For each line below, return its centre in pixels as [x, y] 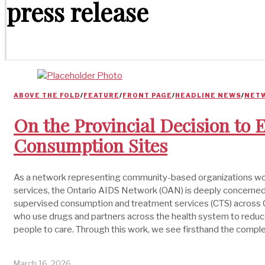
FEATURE [101, 96]
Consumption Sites [91, 145]
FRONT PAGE [147, 96]
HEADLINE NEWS [208, 96]
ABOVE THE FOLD [47, 96]
